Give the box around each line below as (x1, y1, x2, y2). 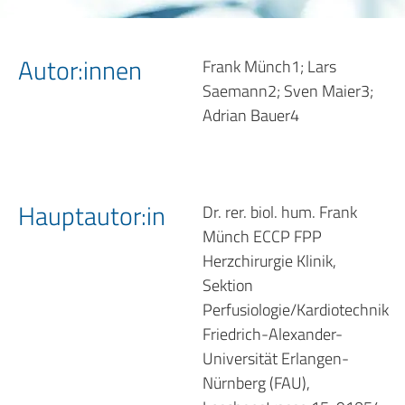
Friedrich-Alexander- (202, 322, 343, 346)
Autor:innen (18, 51, 142, 89)
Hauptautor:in (18, 196, 165, 235)
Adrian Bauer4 (202, 103, 299, 127)
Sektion (202, 273, 253, 297)
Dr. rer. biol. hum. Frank (202, 200, 357, 224)
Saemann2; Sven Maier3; (202, 79, 373, 103)
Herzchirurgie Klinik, (202, 249, 336, 273)
